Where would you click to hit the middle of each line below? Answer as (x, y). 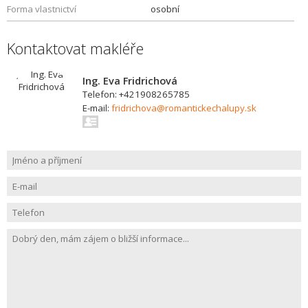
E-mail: (97, 108)
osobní (165, 9)
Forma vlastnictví (42, 9)
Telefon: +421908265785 (136, 94)
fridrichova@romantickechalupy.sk (184, 108)
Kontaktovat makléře (75, 48)
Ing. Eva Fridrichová (130, 80)
